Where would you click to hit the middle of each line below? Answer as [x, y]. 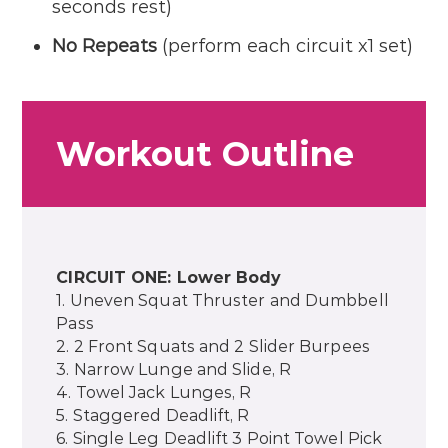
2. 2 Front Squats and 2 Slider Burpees [213, 347]
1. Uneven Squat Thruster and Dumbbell [222, 301]
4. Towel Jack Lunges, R [154, 393]
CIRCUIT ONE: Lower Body [169, 278]
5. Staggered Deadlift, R [153, 416]
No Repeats [105, 46]
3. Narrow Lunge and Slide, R [173, 370]
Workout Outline [205, 154]
